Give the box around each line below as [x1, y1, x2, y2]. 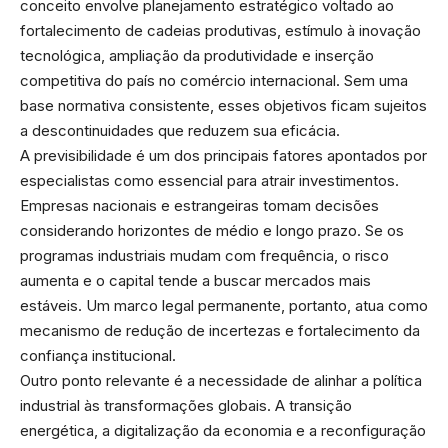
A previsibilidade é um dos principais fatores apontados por [20, 146, 427, 166]
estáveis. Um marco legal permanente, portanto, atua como [20, 296, 428, 316]
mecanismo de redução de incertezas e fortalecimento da [20, 321, 420, 341]
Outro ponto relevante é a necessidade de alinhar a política [20, 371, 422, 391]
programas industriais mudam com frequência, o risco [20, 246, 389, 266]
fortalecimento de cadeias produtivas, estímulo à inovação [20, 21, 421, 41]
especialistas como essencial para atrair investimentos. [20, 171, 399, 191]
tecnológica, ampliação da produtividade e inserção [20, 46, 374, 66]
